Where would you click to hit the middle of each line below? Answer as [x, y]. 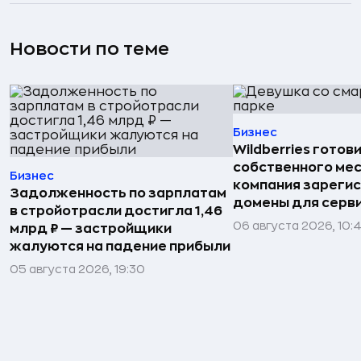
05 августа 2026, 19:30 [77, 269]
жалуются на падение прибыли [120, 246]
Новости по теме [89, 49]
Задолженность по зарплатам [118, 193]
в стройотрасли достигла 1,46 [116, 211]
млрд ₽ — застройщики [91, 228]
